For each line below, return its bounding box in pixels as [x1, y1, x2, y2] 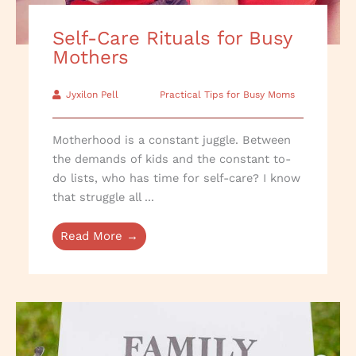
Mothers [52, 46, 130, 69]
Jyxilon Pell [66, 89, 119, 101]
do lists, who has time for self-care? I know [52, 171, 301, 186]
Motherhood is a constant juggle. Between [52, 133, 292, 148]
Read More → [60, 229, 139, 244]
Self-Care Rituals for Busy [52, 27, 292, 50]
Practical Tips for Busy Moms [160, 89, 296, 101]
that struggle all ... [52, 190, 155, 205]
